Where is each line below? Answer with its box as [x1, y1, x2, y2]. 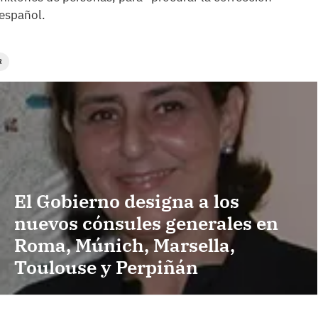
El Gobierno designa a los [14, 189, 239, 214]
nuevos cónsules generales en [14, 211, 278, 236]
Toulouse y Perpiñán [14, 255, 198, 280]
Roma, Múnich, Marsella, [14, 233, 235, 258]
